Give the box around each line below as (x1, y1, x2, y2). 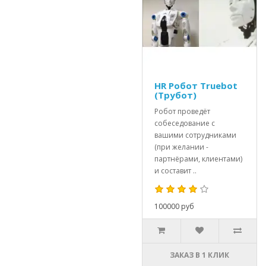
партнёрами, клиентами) (154, 154, 242, 164)
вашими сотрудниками (154, 130, 236, 140)
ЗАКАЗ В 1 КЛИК (170, 250, 229, 260)
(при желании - (154, 142, 208, 152)
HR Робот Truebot (154, 80, 237, 91)
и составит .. (154, 166, 197, 176)
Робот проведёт (154, 106, 210, 116)
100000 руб (154, 201, 194, 211)
